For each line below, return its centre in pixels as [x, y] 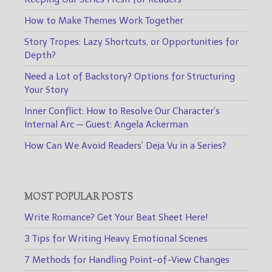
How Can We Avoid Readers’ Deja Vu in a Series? [125, 145]
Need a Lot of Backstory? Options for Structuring [130, 76]
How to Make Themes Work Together [104, 20]
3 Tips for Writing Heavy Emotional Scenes [116, 239]
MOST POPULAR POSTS [79, 198]
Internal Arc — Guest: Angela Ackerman [106, 124]
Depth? [40, 55]
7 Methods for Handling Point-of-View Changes [127, 260]
